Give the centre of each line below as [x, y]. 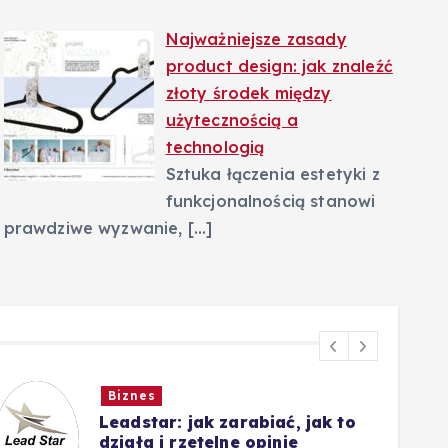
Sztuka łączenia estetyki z [272, 173]
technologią [215, 146]
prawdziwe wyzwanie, [95, 227]
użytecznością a [231, 119]
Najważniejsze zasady [256, 38]
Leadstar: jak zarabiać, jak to [227, 421]
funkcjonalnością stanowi [270, 200]
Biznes [131, 395]
